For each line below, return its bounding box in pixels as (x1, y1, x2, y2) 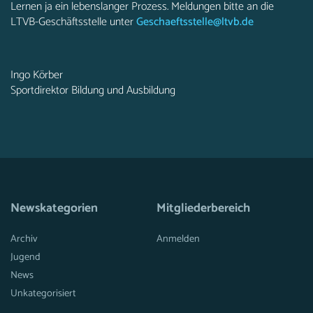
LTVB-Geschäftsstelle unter (10, 13, 136, 31)
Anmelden (156, 231, 200, 247)
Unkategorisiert (10, 285, 76, 302)
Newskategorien (10, 198, 98, 219)
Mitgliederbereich (156, 198, 250, 219)
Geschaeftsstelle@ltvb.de (136, 13, 254, 31)
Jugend (10, 249, 41, 265)
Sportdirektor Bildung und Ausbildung (10, 81, 175, 100)
